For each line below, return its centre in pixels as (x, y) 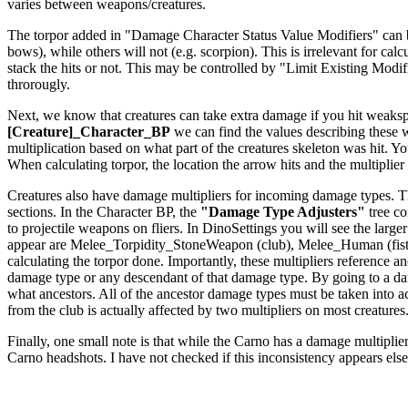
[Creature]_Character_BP (89, 131)
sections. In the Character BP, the (104, 211)
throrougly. (39, 84)
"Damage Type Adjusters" (283, 211)
